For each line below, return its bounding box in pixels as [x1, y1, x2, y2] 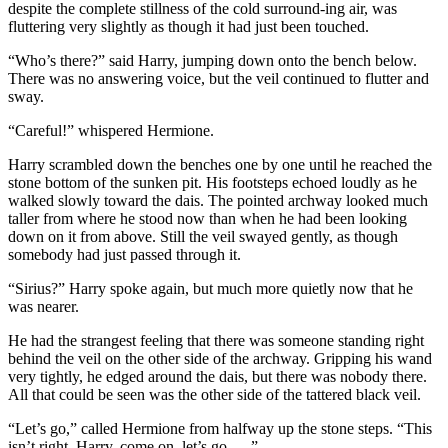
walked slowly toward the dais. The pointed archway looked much [8, 191, 428, 209]
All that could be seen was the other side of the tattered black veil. [8, 385, 421, 403]
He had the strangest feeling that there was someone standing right [8, 331, 424, 349]
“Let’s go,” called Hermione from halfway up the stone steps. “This [8, 419, 432, 437]
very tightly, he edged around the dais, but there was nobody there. [8, 367, 427, 385]
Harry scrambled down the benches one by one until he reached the [8, 155, 432, 173]
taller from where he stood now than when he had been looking [8, 209, 407, 227]
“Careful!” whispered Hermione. [8, 121, 214, 139]
